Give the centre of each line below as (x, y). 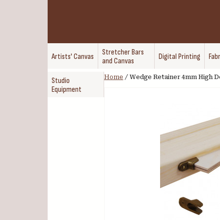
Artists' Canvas (73, 57)
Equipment (67, 90)
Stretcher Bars (123, 52)
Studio (61, 81)
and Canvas (118, 61)
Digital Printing (179, 57)
